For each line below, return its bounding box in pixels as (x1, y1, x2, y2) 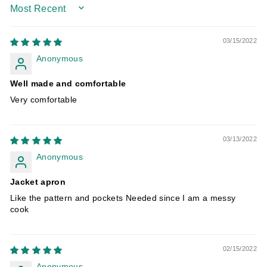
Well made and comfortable (10, 79, 126, 88)
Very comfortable (10, 95, 77, 104)
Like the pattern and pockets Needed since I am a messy (10, 193, 236, 203)
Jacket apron (10, 177, 66, 187)
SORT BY (10, 8, 49, 15)
